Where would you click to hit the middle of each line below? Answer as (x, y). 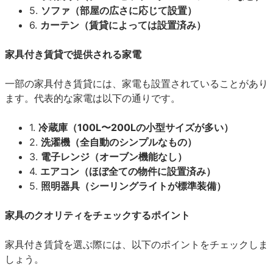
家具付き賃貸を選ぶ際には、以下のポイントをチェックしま (136, 244)
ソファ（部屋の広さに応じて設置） (119, 10)
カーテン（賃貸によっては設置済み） (123, 25)
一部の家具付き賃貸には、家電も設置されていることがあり (136, 83)
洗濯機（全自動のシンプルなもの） (119, 142)
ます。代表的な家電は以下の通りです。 (93, 98)
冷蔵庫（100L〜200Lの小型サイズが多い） (136, 127)
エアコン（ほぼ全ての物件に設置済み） (128, 171)
